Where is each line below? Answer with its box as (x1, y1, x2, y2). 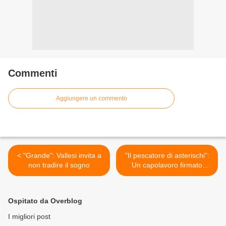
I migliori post (8, 212, 50, 221)
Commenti (8, 68, 58, 79)
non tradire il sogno (28, 161, 90, 169)
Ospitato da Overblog (8, 197, 82, 205)
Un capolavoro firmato (132, 161, 202, 169)
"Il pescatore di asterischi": (125, 151, 209, 160)
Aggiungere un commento (55, 95, 127, 102)
